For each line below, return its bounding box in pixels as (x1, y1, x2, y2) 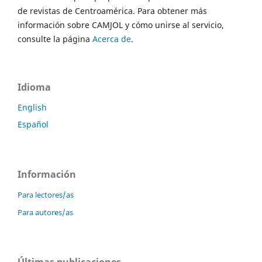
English (18, 101, 47, 113)
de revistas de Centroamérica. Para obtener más (18, 5, 207, 16)
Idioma (18, 80, 51, 94)
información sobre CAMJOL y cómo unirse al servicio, (18, 19, 224, 30)
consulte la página (18, 33, 92, 44)
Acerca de (92, 33, 131, 44)
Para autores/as (18, 207, 73, 218)
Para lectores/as (18, 189, 74, 201)
